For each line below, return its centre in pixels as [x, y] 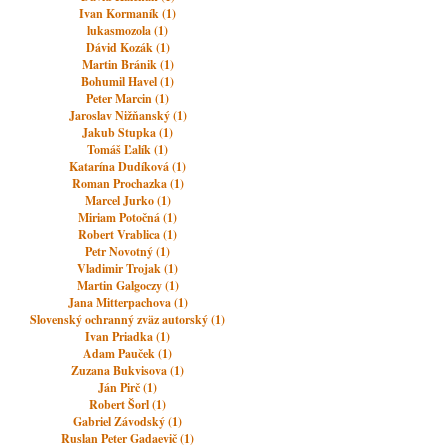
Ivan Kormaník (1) [128, 13]
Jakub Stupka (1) [128, 132]
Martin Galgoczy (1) [127, 285]
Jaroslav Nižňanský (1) [127, 115]
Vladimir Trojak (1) [128, 268]
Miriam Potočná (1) [128, 217]
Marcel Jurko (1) [127, 200]
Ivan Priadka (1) [128, 336]
